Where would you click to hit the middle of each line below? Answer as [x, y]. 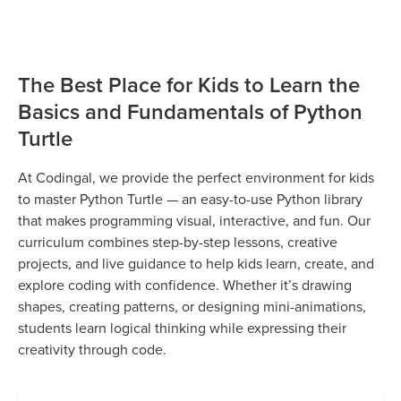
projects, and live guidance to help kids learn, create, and [196, 263]
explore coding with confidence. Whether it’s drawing [185, 284]
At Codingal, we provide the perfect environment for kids [196, 177]
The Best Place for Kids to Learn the [189, 84]
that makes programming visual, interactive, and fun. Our [194, 220]
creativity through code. [92, 349]
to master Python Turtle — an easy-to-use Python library [190, 198]
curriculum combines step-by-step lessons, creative [178, 241]
